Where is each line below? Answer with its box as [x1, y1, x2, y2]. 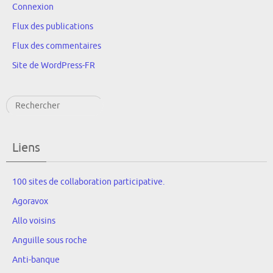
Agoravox [12, 196, 48, 207]
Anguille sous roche [12, 235, 87, 246]
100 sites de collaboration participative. [12, 176, 165, 187]
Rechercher [5, 97, 50, 108]
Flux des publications [12, 21, 93, 32]
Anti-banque [12, 254, 60, 265]
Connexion [12, 1, 54, 12]
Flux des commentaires [12, 40, 101, 51]
